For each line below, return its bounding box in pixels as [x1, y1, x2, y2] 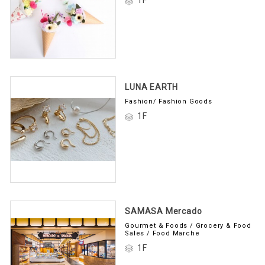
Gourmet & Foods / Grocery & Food [125, 219, 251, 228]
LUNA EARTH [125, 80, 179, 91]
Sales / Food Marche [125, 227, 200, 235]
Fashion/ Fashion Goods [125, 96, 212, 104]
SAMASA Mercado [125, 204, 202, 214]
